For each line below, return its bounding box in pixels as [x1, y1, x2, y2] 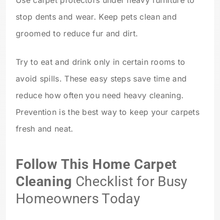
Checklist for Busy [72, 173, 188, 190]
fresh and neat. [16, 123, 74, 134]
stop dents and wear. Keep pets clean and [16, 11, 177, 22]
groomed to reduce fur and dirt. [16, 28, 138, 38]
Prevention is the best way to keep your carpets [16, 107, 200, 117]
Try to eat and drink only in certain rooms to [16, 56, 186, 67]
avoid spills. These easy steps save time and [16, 73, 187, 83]
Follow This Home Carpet [16, 156, 177, 173]
